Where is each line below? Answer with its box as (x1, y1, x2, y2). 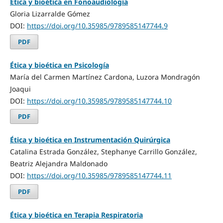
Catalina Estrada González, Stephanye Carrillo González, (9, 147, 197, 157)
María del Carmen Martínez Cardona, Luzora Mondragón (9, 72, 200, 82)
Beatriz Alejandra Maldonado (9, 159, 108, 169)
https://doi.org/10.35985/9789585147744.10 (26, 96, 172, 106)
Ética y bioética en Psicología (9, 60, 109, 70)
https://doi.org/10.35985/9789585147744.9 (26, 20, 168, 30)
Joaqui (9, 84, 31, 94)
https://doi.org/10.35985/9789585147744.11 (26, 171, 172, 181)
